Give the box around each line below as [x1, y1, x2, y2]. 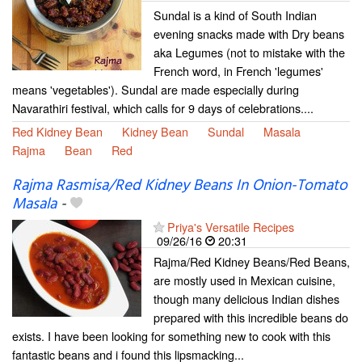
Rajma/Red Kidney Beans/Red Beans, [154, 252, 350, 270]
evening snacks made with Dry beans [154, 24, 344, 42]
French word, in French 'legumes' [154, 61, 323, 79]
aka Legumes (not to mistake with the [154, 43, 345, 61]
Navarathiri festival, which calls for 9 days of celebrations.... [12, 99, 314, 116]
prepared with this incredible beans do [154, 308, 348, 326]
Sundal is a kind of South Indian [154, 6, 317, 23]
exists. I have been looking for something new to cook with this [12, 326, 330, 344]
